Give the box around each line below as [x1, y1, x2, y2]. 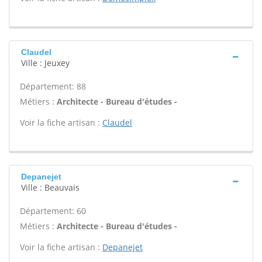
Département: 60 [20, 205, 86, 216]
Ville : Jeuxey [21, 57, 70, 68]
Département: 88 [20, 81, 86, 92]
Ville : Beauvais [21, 182, 80, 193]
